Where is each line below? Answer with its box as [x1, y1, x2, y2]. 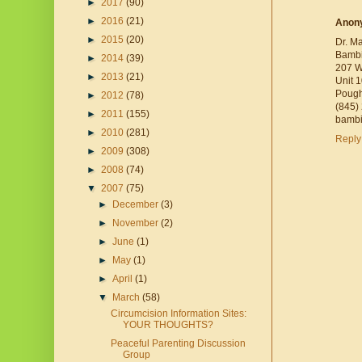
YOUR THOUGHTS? [122, 319, 213, 331]
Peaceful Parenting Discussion [110, 338, 246, 350]
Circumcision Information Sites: [110, 308, 246, 320]
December [112, 199, 162, 211]
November [112, 217, 162, 229]
